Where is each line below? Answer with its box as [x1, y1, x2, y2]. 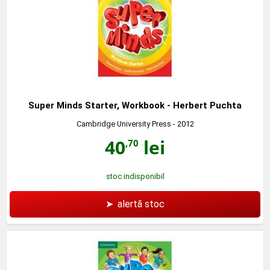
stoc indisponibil [105, 171, 165, 181]
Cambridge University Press [76, 119, 171, 128]
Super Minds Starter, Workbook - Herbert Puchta [28, 99, 242, 111]
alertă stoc [118, 198, 165, 210]
